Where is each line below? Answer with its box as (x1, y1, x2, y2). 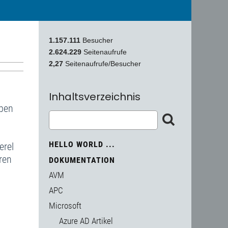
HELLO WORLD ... (49, 139, 115, 150)
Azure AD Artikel (59, 216, 113, 226)
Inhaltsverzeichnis (49, 90, 140, 104)
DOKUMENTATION (49, 155, 115, 165)
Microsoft (49, 201, 81, 211)
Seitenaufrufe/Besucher (65, 60, 141, 68)
